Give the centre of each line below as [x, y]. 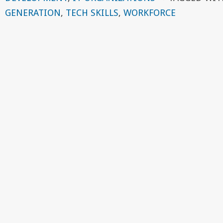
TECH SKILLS [92, 13]
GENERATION [33, 13]
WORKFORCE [150, 13]
